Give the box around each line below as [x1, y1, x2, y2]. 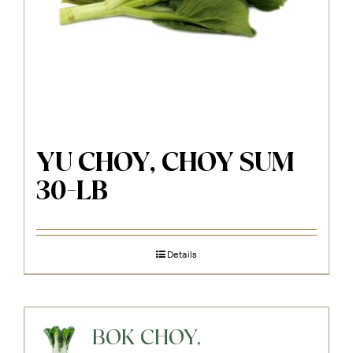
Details [166, 247, 198, 260]
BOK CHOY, [92, 326, 202, 351]
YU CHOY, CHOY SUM [36, 149, 294, 178]
